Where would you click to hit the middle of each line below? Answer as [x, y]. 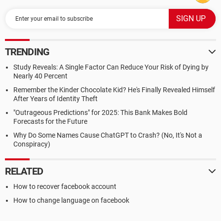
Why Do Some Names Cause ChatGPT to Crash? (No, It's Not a [108, 135]
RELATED [24, 171]
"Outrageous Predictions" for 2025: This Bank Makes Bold [100, 112]
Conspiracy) [32, 144]
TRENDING [27, 52]
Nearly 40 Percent [40, 76]
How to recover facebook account [65, 186]
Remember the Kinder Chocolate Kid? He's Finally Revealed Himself [114, 90]
